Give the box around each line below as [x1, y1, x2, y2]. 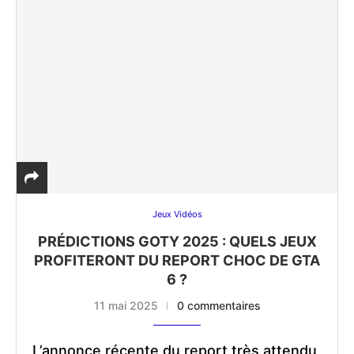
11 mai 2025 [93, 299, 158, 313]
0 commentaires [176, 299, 261, 313]
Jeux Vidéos [152, 209, 202, 220]
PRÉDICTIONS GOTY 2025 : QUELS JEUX [37, 233, 317, 250]
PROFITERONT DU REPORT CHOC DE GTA [34, 252, 320, 269]
